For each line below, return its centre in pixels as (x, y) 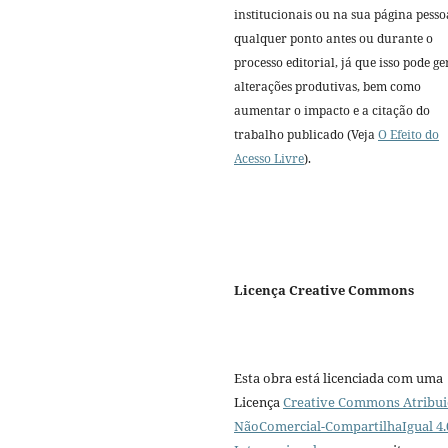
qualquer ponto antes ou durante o (333, 38)
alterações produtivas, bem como (327, 86)
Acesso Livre (269, 158)
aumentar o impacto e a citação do (332, 110)
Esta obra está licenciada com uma (338, 377)
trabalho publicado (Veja (306, 134)
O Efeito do (408, 134)
